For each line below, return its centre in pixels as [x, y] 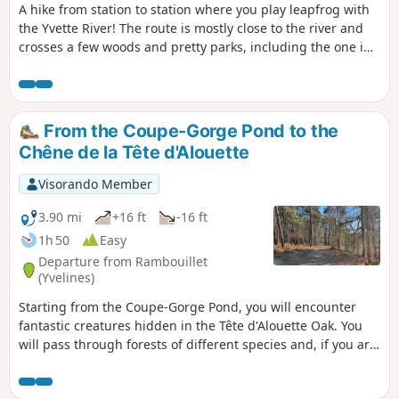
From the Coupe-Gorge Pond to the [189, 130]
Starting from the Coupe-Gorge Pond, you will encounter [187, 306]
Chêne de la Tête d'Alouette [134, 152]
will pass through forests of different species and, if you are [198, 344]
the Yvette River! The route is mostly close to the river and [191, 28]
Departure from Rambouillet [123, 262]
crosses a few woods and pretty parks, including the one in [195, 46]
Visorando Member [95, 183]
